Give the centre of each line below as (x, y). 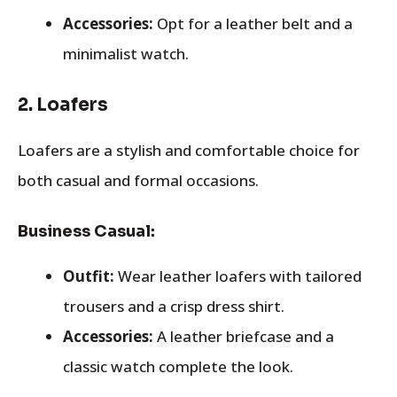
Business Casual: (86, 231)
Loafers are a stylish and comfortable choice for (189, 150)
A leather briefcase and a (244, 336)
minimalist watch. (126, 53)
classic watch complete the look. (178, 366)
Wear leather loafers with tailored (238, 276)
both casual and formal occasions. (138, 180)
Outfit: (89, 276)
